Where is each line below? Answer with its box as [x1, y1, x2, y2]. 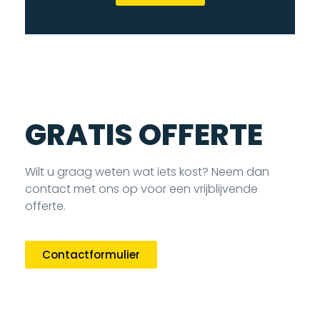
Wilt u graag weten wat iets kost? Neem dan [25, 164, 269, 180]
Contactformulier [42, 247, 140, 262]
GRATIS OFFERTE [25, 114, 263, 155]
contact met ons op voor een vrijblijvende [25, 181, 258, 197]
